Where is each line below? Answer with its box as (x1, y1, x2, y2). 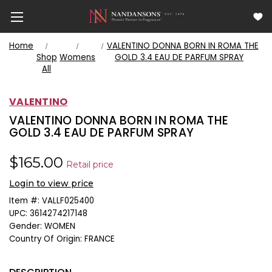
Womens (59, 52, 96, 63)
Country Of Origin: (9, 233, 82, 245)
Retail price (66, 158, 114, 170)
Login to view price (9, 177, 93, 189)
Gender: (9, 220, 42, 232)
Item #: (9, 194, 39, 206)
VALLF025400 (42, 194, 94, 206)
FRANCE (84, 233, 115, 245)
